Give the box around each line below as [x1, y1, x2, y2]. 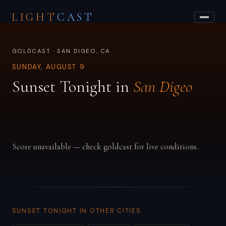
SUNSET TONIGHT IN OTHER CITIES [12, 207, 141, 215]
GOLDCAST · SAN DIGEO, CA [12, 47, 111, 55]
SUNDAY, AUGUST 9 [12, 63, 85, 72]
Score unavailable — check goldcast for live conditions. [12, 141, 198, 152]
